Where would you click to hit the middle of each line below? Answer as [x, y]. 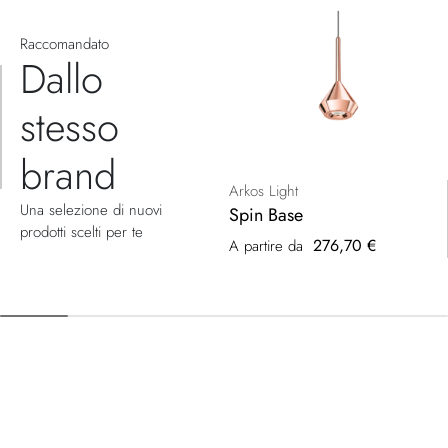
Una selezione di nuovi [91, 209]
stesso [69, 126]
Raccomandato [64, 43]
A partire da [266, 245]
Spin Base [266, 214]
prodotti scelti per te [81, 231]
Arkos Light [263, 190]
